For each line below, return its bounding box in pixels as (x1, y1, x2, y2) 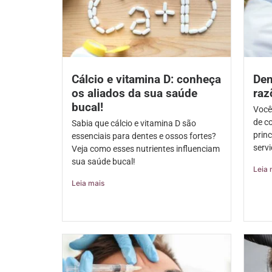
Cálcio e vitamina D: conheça (72, 72, 221, 87)
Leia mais (72, 178, 104, 188)
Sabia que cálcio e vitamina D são (72, 118, 196, 129)
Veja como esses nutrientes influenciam (72, 144, 220, 154)
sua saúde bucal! (72, 157, 135, 167)
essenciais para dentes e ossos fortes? (72, 131, 216, 141)
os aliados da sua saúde (72, 86, 197, 101)
